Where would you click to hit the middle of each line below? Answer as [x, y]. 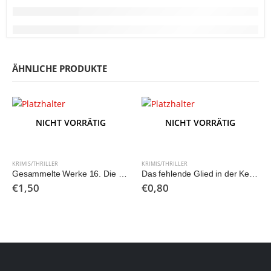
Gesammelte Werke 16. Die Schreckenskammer [122, 174]
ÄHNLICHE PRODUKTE [60, 68]
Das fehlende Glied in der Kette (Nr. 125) [254, 174]
